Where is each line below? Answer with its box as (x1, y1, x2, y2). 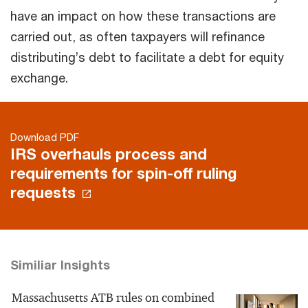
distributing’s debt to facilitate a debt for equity (10, 49, 284, 65)
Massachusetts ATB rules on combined (12, 290, 214, 306)
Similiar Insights (10, 257, 110, 273)
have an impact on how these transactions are (10, 8, 276, 24)
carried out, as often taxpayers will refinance (10, 29, 265, 45)
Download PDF (10, 131, 79, 144)
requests (10, 184, 76, 202)
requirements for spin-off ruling (10, 164, 236, 183)
